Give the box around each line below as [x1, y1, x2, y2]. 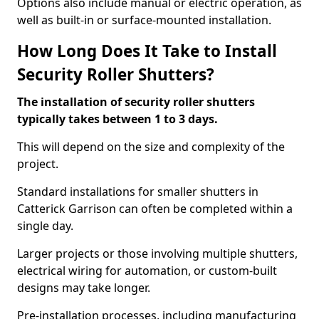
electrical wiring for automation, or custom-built [17, 263, 277, 278]
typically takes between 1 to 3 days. [17, 111, 221, 127]
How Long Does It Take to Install [17, 40, 277, 62]
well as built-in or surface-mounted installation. [17, 12, 271, 28]
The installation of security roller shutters [17, 94, 255, 110]
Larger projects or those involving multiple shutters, [17, 246, 298, 261]
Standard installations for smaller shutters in [17, 184, 258, 199]
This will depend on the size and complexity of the [17, 139, 285, 155]
